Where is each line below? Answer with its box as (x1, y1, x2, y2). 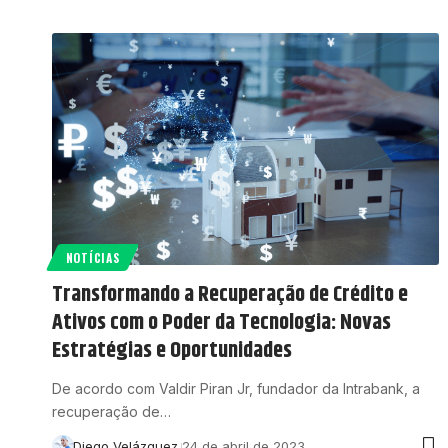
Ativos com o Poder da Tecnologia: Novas (52, 306, 391, 341)
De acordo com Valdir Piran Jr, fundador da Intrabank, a (52, 380, 420, 398)
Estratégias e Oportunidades (52, 334, 292, 369)
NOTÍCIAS (65, 249, 120, 267)
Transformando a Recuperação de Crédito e (52, 278, 408, 313)
